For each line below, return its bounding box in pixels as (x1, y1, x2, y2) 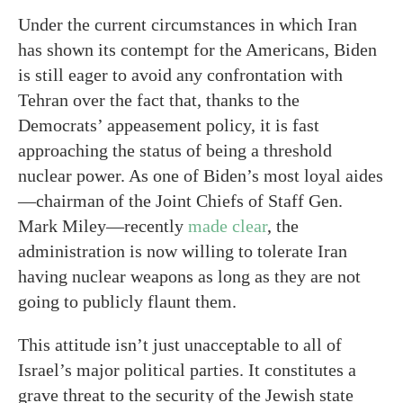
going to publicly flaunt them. (18, 291, 237, 311)
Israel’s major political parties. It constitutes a (18, 360, 356, 380)
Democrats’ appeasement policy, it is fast (18, 115, 319, 135)
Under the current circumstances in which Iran (18, 14, 357, 34)
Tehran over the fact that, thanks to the (18, 90, 300, 110)
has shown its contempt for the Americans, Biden (18, 40, 377, 59)
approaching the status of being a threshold (18, 140, 332, 160)
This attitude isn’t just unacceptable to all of (18, 335, 342, 354)
